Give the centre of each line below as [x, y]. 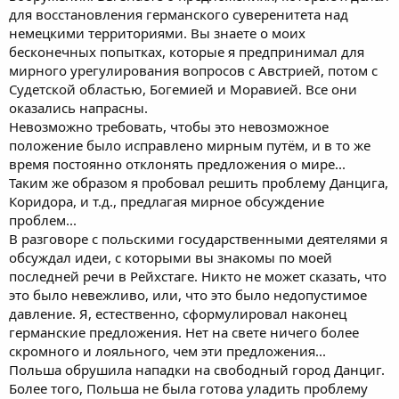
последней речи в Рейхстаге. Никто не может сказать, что [198, 276]
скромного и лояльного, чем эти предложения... [167, 350]
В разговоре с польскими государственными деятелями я [198, 238]
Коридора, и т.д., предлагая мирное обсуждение [167, 201]
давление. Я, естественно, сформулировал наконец [178, 313]
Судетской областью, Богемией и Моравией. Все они [183, 89]
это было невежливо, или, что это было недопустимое [188, 294]
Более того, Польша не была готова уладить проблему [188, 388]
